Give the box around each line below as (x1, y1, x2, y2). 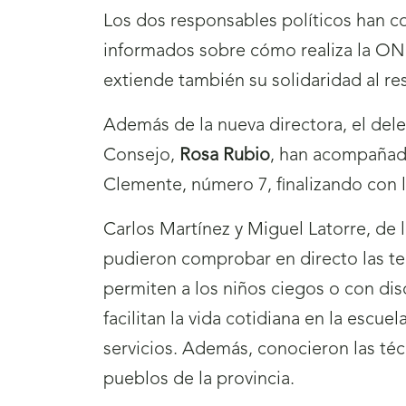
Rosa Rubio (179, 147, 270, 166)
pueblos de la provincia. (103, 371, 295, 390)
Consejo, (103, 147, 179, 166)
